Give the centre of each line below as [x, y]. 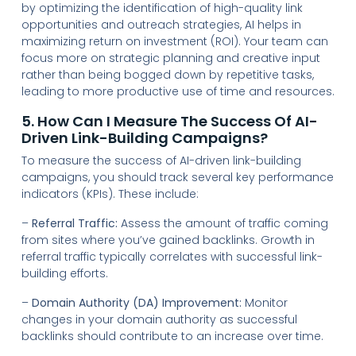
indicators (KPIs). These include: [110, 193]
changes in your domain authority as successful [159, 319]
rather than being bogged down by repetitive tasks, [167, 74]
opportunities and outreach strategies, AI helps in [161, 24]
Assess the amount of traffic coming [222, 223]
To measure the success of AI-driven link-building [161, 160]
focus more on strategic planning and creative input [170, 58]
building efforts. [64, 273]
